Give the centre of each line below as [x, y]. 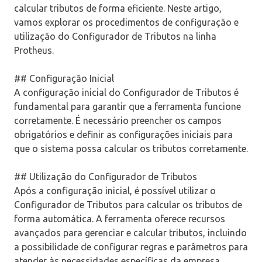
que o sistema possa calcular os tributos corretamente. [131, 149]
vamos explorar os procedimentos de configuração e [126, 23]
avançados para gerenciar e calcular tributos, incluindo [130, 233]
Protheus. [34, 51]
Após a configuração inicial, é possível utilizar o [115, 191]
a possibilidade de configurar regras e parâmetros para [131, 247]
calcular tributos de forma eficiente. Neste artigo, [118, 8]
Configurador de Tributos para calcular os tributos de [128, 205]
